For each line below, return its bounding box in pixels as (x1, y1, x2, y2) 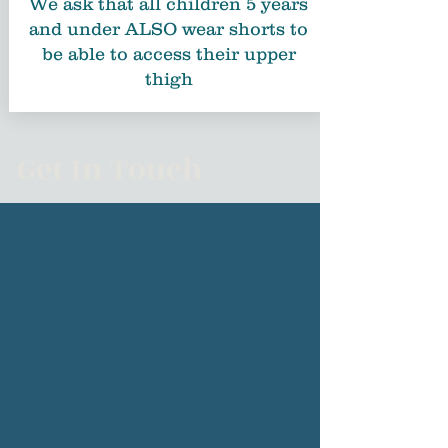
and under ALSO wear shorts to (29, 19, 308, 39)
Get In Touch (17, 147, 203, 193)
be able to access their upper (41, 44, 296, 64)
